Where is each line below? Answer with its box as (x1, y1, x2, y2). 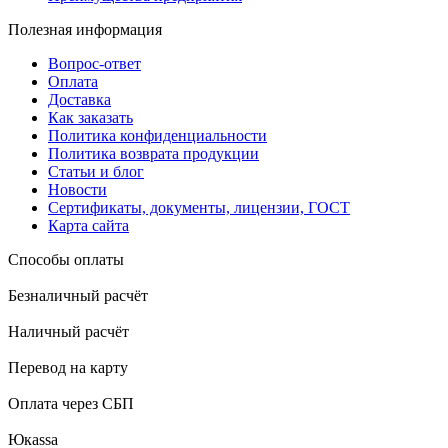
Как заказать (48, 108, 133, 126)
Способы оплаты (8, 250, 124, 268)
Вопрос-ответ (48, 54, 141, 72)
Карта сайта (48, 216, 129, 234)
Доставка (48, 90, 111, 108)
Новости (48, 180, 107, 198)
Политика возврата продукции (48, 144, 259, 162)
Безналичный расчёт (8, 286, 148, 304)
